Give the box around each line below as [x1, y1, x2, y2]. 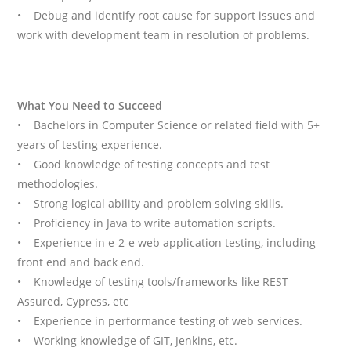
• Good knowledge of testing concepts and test [17, 157, 270, 172]
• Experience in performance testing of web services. [17, 313, 303, 329]
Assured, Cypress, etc [17, 294, 129, 309]
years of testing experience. [17, 137, 163, 153]
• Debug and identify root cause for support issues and [17, 8, 316, 24]
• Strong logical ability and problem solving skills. [17, 196, 284, 212]
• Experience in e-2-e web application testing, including [17, 235, 317, 251]
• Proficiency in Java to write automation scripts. [17, 215, 277, 231]
